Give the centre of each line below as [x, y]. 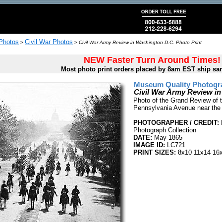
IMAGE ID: [149, 145]
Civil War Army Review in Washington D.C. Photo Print [140, 42]
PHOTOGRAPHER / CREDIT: [176, 123]
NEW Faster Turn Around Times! [152, 60]
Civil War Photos [49, 42]
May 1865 [167, 138]
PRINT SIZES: [155, 152]
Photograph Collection [165, 130]
